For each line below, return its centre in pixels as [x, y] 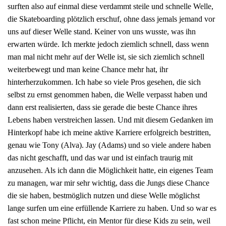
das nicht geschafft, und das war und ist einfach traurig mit [100, 158]
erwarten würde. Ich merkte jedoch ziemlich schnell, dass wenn [108, 44]
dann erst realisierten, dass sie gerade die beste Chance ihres [102, 107]
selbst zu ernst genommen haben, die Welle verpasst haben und [107, 95]
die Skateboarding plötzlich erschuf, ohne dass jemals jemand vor [111, 19]
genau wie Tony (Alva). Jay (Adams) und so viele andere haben [109, 145]
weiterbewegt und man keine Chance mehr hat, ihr [88, 70]
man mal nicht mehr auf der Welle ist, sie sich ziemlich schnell [106, 57]
